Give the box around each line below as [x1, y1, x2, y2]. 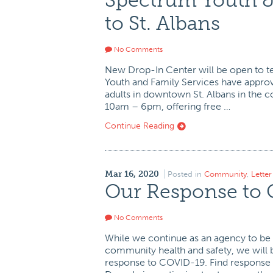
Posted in [168, 169, 204, 179]
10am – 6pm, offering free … [105, 101, 230, 112]
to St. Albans [105, 12, 220, 35]
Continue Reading [105, 120, 177, 131]
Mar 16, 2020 [105, 169, 159, 179]
